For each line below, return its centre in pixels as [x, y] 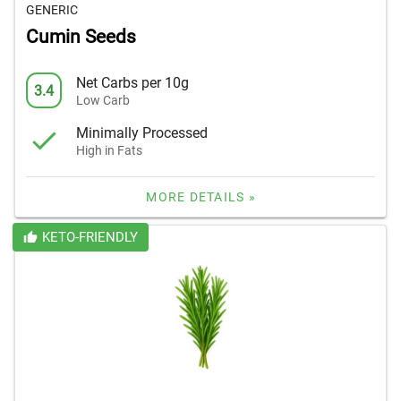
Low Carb [103, 100]
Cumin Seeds [81, 37]
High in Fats [109, 150]
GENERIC [52, 10]
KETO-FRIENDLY [90, 238]
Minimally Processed [142, 132]
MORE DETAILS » [201, 197]
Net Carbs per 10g [132, 82]
